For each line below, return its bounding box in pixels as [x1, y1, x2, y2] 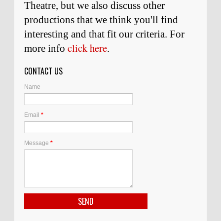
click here [68, 40, 107, 55]
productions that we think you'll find [24, 13, 178, 25]
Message [24, 139, 50, 147]
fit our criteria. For [107, 28, 184, 39]
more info [24, 42, 68, 54]
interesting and [24, 28, 89, 39]
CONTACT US [24, 65, 63, 77]
